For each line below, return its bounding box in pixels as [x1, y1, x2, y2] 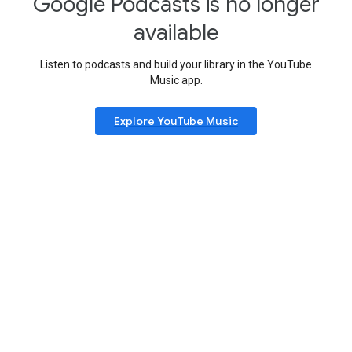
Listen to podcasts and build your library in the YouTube [40, 57, 312, 71]
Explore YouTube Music [113, 113, 239, 128]
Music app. [149, 73, 203, 86]
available [134, 18, 218, 46]
